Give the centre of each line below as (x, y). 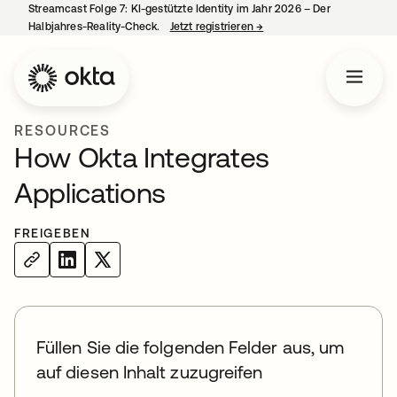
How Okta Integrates (142, 157)
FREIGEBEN (53, 233)
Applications (90, 193)
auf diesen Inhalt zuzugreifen (150, 372)
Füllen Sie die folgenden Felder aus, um (191, 347)
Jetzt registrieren (213, 27)
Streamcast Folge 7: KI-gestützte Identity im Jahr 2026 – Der (179, 9)
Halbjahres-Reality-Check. (96, 27)
